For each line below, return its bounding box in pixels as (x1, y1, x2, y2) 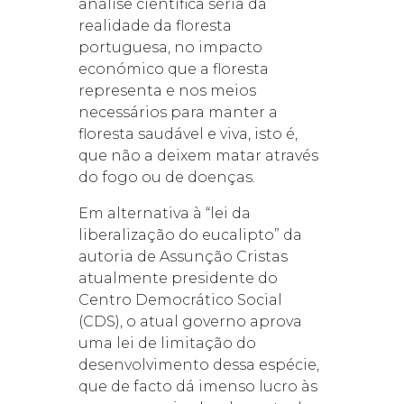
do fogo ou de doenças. (78, 168, 270, 186)
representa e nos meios (78, 81, 256, 99)
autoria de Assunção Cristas (78, 247, 288, 265)
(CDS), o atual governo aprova (78, 312, 302, 330)
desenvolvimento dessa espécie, (78, 355, 319, 373)
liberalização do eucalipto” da (78, 225, 302, 243)
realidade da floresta (78, 16, 232, 34)
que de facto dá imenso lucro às (78, 377, 317, 395)
